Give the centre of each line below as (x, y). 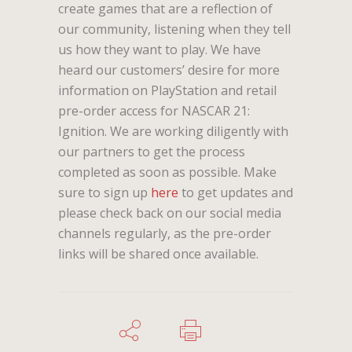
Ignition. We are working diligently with (173, 131)
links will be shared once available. (158, 253)
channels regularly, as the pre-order (165, 233)
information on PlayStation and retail (167, 90)
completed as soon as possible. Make (167, 172)
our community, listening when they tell (174, 29)
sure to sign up (104, 192)
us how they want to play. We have (159, 49)
